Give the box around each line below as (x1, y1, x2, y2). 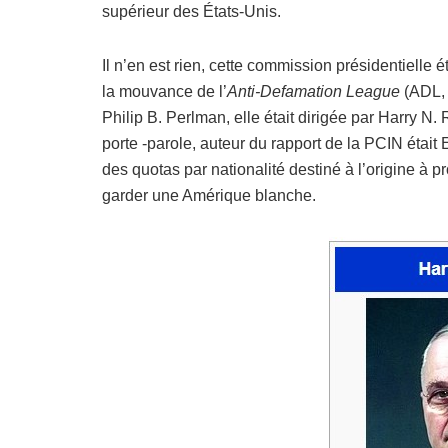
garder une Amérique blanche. (102, 187, 316, 205)
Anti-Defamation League (227, 83, 400, 101)
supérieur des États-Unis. (102, 3, 281, 21)
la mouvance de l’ (102, 83, 227, 101)
